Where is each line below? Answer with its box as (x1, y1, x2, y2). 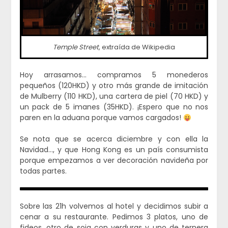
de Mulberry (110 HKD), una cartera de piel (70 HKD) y (19, 91, 209, 102)
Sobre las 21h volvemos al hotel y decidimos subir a (19, 201, 209, 212)
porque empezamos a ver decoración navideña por (19, 155, 209, 166)
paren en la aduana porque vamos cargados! (19, 112, 183, 123)
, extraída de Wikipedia (99, 42, 175, 52)
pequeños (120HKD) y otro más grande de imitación (19, 80, 209, 91)
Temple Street (53, 42, 99, 52)
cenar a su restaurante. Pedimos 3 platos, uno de (19, 212, 209, 222)
